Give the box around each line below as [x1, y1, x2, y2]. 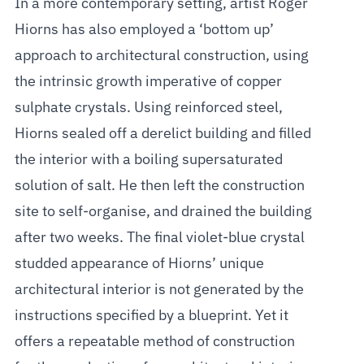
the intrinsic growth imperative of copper [14, 74, 282, 89]
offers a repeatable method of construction [14, 334, 295, 349]
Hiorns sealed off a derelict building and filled [14, 126, 311, 141]
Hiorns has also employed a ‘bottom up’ [14, 22, 274, 37]
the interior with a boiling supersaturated [14, 152, 283, 167]
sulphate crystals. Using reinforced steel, [14, 100, 283, 115]
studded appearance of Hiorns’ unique [14, 256, 264, 271]
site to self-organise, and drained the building [14, 204, 312, 219]
